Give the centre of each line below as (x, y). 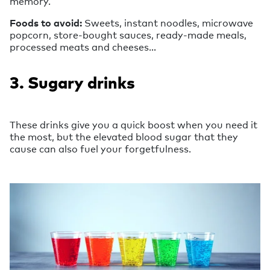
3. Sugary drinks (72, 83)
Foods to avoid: (47, 22)
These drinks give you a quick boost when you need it (133, 124)
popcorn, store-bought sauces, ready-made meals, (128, 34)
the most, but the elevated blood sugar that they (124, 136)
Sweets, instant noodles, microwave (169, 22)
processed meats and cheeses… (83, 46)
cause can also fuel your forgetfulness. (100, 148)
